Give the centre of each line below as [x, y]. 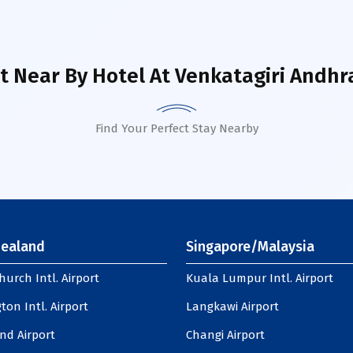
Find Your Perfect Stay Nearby [176, 128]
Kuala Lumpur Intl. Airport [260, 278]
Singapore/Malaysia [250, 247]
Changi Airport [225, 335]
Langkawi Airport [232, 307]
